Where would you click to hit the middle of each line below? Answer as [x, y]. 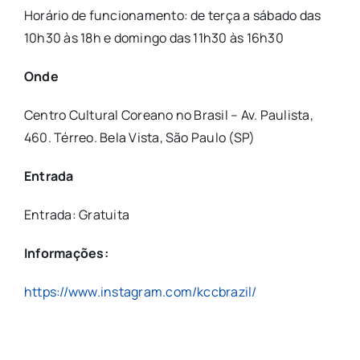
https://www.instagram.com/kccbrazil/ [140, 291]
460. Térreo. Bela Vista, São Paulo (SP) [139, 137]
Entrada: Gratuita [77, 214]
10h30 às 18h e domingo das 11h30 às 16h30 [153, 37]
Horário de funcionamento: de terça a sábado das [172, 15]
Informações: [66, 253]
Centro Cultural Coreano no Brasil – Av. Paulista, [168, 115]
